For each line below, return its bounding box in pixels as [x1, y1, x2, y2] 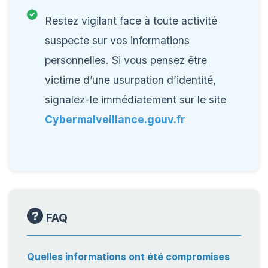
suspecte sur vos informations [45, 34, 190, 47]
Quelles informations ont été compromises [27, 251, 230, 263]
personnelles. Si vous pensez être [45, 54, 207, 66]
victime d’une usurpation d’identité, [45, 74, 216, 86]
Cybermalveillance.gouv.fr [45, 113, 185, 126]
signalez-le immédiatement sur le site [45, 93, 226, 106]
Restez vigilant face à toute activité [45, 14, 217, 27]
